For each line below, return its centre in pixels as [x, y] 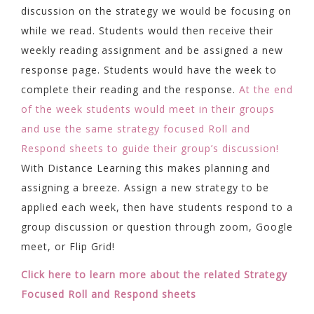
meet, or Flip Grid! [68, 246]
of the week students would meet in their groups [148, 109]
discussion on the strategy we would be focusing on [156, 11]
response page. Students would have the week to [149, 69]
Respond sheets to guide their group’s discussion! [150, 148]
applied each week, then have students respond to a [157, 207]
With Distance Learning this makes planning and [146, 168]
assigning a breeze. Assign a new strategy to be [145, 187]
